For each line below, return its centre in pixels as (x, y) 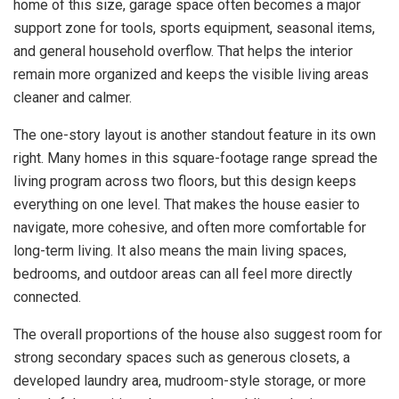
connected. (47, 297)
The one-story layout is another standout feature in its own (195, 135)
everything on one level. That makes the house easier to (187, 205)
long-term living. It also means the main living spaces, (180, 251)
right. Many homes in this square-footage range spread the (195, 159)
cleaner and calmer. (73, 98)
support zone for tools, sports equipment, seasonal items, (194, 28)
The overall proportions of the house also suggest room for (198, 335)
